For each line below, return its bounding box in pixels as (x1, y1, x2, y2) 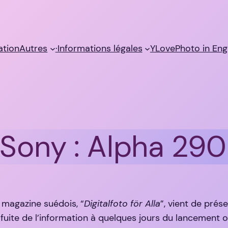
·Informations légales (55, 42, 142, 54)
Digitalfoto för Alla (84, 197, 160, 210)
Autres (19, 42, 48, 54)
